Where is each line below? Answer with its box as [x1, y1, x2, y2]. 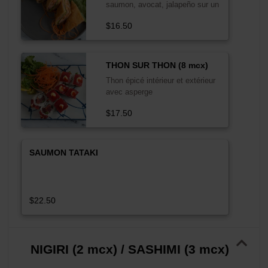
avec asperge [105, 87, 153, 96]
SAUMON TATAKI [29, 147, 98, 157]
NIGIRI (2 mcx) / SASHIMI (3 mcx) [31, 242, 229, 256]
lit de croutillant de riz [105, 11, 180, 20]
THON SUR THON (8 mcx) [105, 60, 208, 70]
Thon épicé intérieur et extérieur [105, 75, 215, 85]
